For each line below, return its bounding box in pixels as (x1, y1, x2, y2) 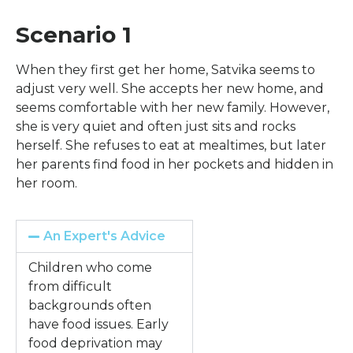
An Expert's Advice (43, 229, 166, 244)
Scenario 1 (16, 21, 132, 48)
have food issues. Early (28, 317, 169, 333)
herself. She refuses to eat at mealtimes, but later (16, 138, 326, 153)
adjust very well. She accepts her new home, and (16, 81, 324, 96)
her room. (16, 176, 77, 191)
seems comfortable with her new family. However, (16, 100, 329, 115)
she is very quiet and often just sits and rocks (16, 119, 295, 134)
